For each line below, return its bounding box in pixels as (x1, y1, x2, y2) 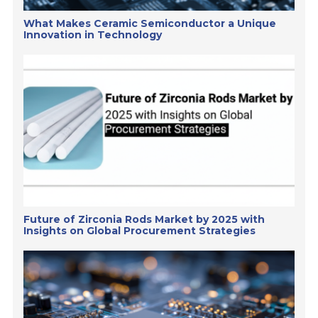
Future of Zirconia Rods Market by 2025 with (23, 213, 265, 226)
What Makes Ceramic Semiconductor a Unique (23, 16, 277, 30)
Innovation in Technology (23, 28, 163, 41)
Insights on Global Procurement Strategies (23, 224, 256, 238)
